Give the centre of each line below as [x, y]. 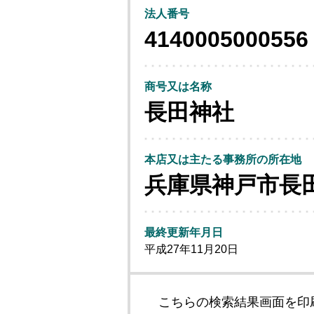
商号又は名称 [178, 87]
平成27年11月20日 [191, 249]
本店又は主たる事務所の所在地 [223, 159]
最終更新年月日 [184, 232]
